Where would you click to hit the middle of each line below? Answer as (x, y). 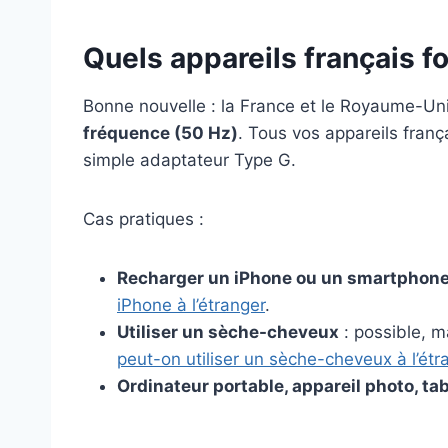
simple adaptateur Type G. (189, 160)
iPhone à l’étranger (191, 305)
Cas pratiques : (143, 219)
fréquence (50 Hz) (160, 133)
